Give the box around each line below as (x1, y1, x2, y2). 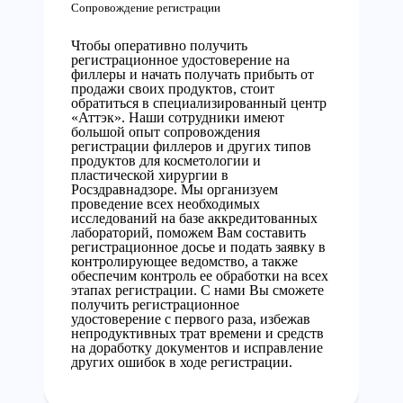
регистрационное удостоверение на (71, 52, 290, 67)
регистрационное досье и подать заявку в (71, 239, 326, 255)
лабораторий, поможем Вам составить (71, 225, 306, 240)
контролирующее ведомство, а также (71, 254, 298, 269)
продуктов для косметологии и (71, 153, 261, 168)
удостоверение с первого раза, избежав (71, 311, 310, 327)
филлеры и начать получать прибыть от (71, 67, 314, 82)
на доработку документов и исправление (71, 340, 323, 355)
